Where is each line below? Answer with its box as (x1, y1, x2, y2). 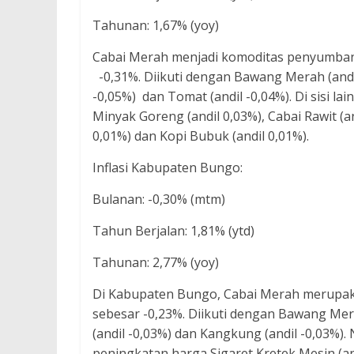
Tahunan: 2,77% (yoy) (92, 254, 219, 271)
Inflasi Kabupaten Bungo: (92, 159, 243, 176)
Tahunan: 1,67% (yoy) (92, 17, 219, 34)
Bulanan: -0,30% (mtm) (92, 190, 225, 208)
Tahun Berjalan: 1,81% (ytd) (92, 222, 254, 239)
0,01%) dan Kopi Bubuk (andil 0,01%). (92, 127, 318, 145)
